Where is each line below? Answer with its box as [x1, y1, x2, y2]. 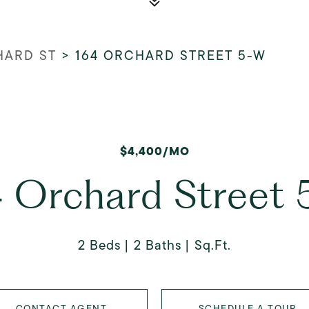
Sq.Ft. [195, 236, 231, 255]
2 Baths [134, 236, 181, 255]
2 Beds [78, 236, 121, 255]
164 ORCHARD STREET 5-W [75, 46, 266, 65]
